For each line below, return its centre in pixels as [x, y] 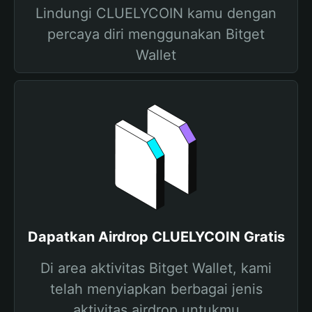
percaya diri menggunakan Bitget [156, 34]
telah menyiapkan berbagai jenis [156, 289]
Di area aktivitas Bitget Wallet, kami [156, 268]
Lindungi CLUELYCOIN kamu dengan [156, 13]
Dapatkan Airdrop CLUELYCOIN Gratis [156, 237]
